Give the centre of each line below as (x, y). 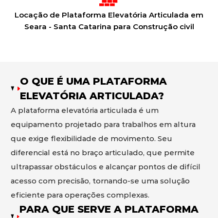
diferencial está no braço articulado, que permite (103, 153)
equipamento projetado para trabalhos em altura (103, 124)
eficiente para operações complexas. (80, 195)
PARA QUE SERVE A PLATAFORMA (109, 209)
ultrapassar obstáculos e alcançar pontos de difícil (106, 167)
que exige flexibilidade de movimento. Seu (92, 138)
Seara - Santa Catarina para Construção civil (109, 27)
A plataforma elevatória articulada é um (85, 110)
